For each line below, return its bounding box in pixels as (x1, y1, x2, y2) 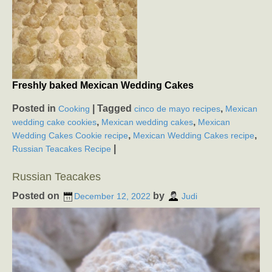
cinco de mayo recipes (134, 103, 220, 114)
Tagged (97, 103, 134, 114)
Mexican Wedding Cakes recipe (133, 130, 254, 140)
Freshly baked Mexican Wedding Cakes (12, 80, 194, 90)
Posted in (12, 103, 58, 114)
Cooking (58, 103, 90, 114)
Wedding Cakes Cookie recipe (12, 130, 128, 140)
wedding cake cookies (12, 117, 97, 127)
